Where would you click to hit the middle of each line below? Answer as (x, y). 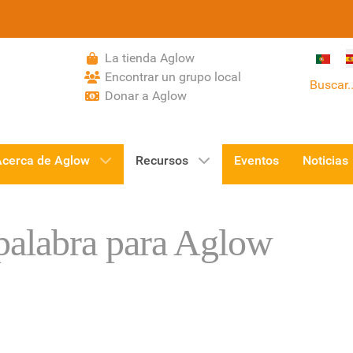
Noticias (325, 161)
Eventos (256, 161)
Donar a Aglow (146, 96)
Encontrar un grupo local (173, 77)
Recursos (162, 161)
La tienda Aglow (150, 58)
